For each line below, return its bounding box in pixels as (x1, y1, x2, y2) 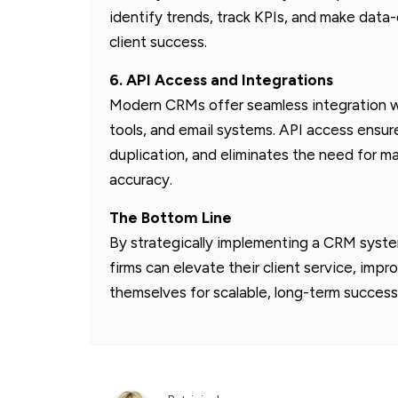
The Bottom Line (109, 208, 232, 227)
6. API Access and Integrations (109, 70, 333, 89)
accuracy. (109, 170, 172, 188)
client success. (109, 32, 207, 51)
